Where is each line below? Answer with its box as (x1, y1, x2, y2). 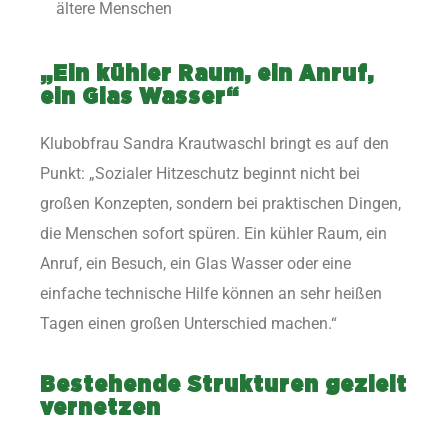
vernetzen (40, 396, 161, 420)
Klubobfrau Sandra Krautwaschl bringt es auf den (40, 134, 389, 154)
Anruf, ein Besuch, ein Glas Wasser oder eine (40, 254, 351, 274)
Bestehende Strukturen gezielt (40, 373, 407, 397)
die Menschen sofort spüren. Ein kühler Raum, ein (40, 224, 387, 244)
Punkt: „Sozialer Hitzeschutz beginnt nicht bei (40, 164, 360, 184)
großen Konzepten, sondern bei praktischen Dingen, (40, 194, 401, 214)
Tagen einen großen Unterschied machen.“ (40, 314, 337, 334)
